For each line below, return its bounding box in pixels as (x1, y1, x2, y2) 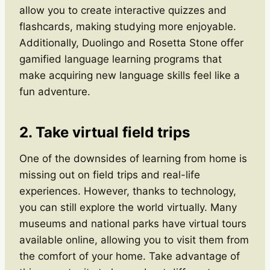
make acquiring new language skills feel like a (19, 69, 240, 81)
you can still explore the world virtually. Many (19, 201, 237, 213)
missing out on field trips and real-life (19, 168, 200, 181)
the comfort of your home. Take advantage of (19, 250, 240, 262)
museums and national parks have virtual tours (19, 217, 246, 230)
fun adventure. (19, 85, 90, 98)
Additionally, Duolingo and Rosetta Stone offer (19, 36, 243, 49)
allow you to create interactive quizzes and (19, 4, 227, 16)
